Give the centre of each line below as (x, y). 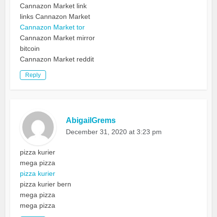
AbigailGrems (91, 121)
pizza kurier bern (46, 184)
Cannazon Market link (54, 6)
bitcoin (30, 49)
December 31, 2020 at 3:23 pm (114, 132)
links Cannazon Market (55, 17)
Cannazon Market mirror (58, 38)
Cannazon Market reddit (57, 59)
